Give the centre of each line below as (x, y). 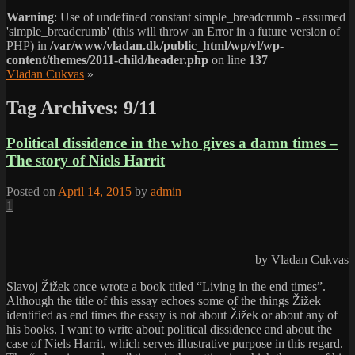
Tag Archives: (65, 108)
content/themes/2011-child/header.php (107, 60)
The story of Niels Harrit (86, 161)
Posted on (32, 191)
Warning (30, 17)
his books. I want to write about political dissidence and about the (169, 329)
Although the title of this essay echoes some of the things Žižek (164, 300)
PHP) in (28, 46)
